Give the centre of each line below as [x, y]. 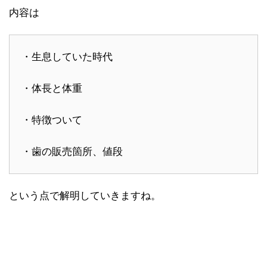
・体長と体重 [52, 89]
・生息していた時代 [67, 57]
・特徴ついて [52, 120]
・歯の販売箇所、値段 [72, 152]
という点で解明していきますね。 [85, 196]
